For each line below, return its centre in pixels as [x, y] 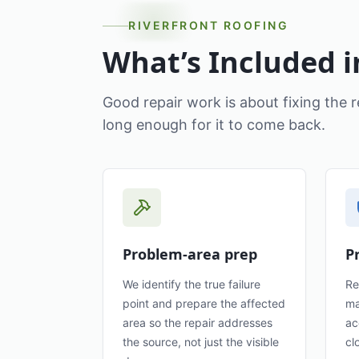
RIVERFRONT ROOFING [209, 25]
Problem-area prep [190, 254]
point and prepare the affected [204, 303]
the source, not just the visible [201, 342]
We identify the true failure [192, 284]
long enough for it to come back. [214, 125]
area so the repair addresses [198, 323]
